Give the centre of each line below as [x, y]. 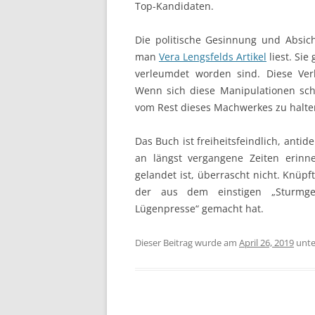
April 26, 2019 [266, 243]
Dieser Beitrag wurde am [187, 243]
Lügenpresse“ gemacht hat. [199, 208]
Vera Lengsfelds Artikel [213, 57]
